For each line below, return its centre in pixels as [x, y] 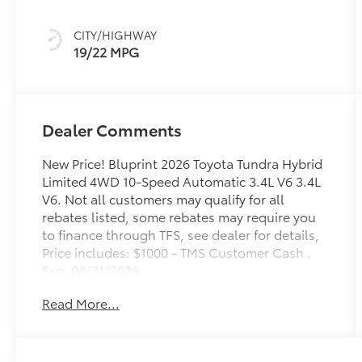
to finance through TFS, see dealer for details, [181, 234]
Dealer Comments [112, 129]
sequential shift [277, 41]
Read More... [81, 302]
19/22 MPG [107, 51]
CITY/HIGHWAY [116, 34]
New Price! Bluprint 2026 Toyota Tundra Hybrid [183, 162]
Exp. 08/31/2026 [91, 269]
